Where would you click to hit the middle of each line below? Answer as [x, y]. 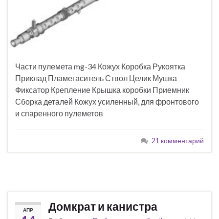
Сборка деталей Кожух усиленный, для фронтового [107, 102]
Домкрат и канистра [103, 207]
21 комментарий [178, 141]
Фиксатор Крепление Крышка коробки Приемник [102, 90]
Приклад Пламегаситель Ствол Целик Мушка [96, 78]
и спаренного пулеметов [59, 113]
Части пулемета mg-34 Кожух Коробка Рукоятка [100, 66]
